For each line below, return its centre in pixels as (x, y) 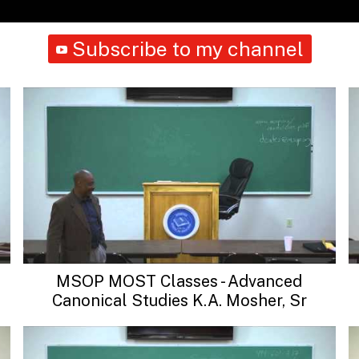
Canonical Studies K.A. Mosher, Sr (179, 300)
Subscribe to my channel (188, 48)
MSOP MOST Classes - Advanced (179, 281)
